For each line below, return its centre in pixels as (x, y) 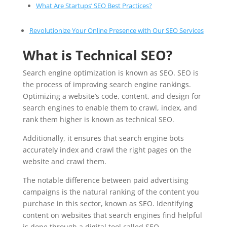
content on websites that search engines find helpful (112, 215)
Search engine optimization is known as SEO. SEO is (110, 73)
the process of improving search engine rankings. (107, 84)
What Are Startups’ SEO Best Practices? (94, 6)
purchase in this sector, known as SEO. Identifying (108, 203)
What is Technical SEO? (97, 55)
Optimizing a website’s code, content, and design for (112, 96)
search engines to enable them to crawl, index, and (110, 108)
